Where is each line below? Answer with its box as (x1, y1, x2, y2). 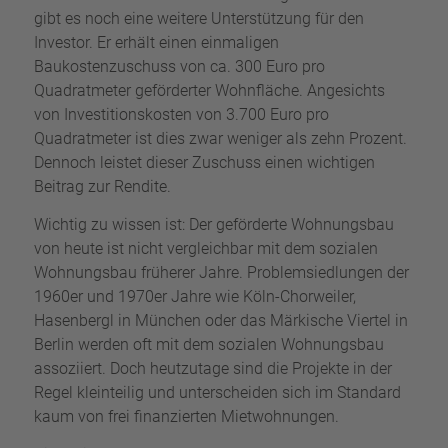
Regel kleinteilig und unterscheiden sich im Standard (33, 383, 401, 402)
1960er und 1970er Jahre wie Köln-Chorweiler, (33, 287, 356, 306)
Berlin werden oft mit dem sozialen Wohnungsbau (33, 335, 384, 354)
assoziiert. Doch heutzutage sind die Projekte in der (33, 359, 392, 378)
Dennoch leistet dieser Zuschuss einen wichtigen (33, 153, 375, 173)
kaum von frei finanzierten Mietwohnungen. (33, 407, 339, 426)
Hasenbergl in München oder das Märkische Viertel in (33, 311, 408, 330)
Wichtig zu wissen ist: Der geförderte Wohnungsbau (33, 215, 394, 234)
